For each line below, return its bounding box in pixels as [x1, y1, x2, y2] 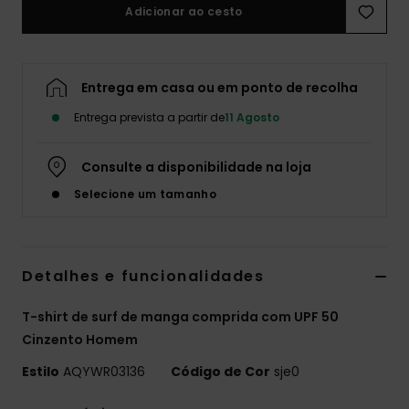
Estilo [22, 362, 59, 382]
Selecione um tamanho [74, 186, 217, 203]
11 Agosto [225, 110, 279, 126]
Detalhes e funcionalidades [22, 266, 265, 288]
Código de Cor [171, 362, 270, 382]
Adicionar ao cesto [125, 4, 243, 20]
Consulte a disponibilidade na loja [81, 158, 311, 177]
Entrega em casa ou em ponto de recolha [81, 79, 358, 98]
